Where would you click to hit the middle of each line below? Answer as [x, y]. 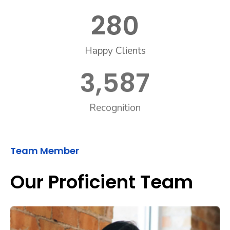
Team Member [45, 150]
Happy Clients [115, 51]
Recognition [115, 111]
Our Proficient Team [102, 182]
